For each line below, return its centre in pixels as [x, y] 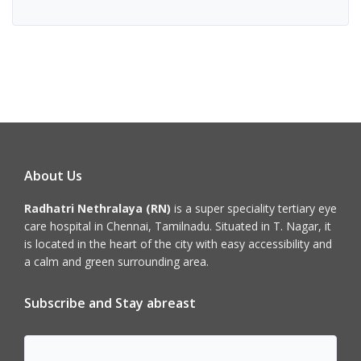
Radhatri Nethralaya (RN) [98, 208]
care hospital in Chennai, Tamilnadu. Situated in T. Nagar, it [178, 226]
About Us [53, 175]
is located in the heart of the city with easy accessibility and [178, 243]
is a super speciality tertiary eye [254, 208]
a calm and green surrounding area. [116, 261]
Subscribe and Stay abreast [110, 303]
